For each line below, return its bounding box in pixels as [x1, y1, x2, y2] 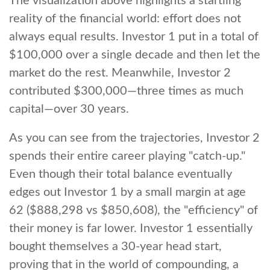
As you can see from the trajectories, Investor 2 [9, 132, 260, 145]
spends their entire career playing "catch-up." [9, 150, 245, 163]
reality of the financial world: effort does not [9, 13, 241, 25]
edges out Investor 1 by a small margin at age [9, 186, 246, 199]
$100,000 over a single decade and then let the [9, 49, 260, 61]
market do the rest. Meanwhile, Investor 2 [9, 67, 231, 80]
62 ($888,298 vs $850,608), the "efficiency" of [9, 204, 258, 217]
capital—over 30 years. [9, 103, 129, 116]
